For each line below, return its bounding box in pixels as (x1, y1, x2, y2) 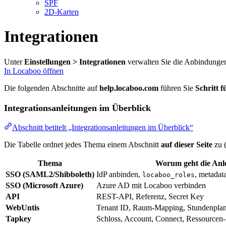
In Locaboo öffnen (4, 66, 64, 75)
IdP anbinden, (96, 170, 142, 179)
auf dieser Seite (161, 140, 212, 149)
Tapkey (6, 214, 31, 223)
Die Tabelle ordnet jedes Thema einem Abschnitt (4, 140, 161, 149)
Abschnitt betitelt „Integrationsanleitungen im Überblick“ (12, 123, 193, 132)
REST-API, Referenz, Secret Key (96, 192, 204, 201)
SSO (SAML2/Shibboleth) (6, 170, 94, 179)
